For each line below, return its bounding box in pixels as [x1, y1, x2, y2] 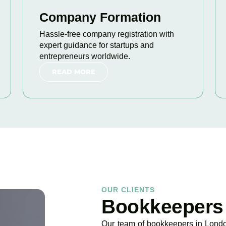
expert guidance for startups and [39, 41, 154, 49]
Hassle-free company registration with [39, 30, 174, 38]
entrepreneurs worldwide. [39, 52, 130, 61]
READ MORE [51, 68, 95, 76]
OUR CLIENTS [101, 186, 155, 194]
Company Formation [39, 10, 161, 24]
